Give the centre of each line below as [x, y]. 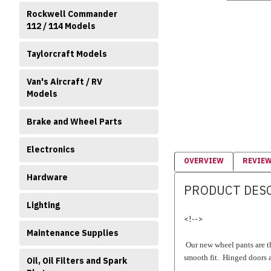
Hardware [47, 177]
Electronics [51, 149]
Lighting [43, 205]
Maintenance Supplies [73, 233]
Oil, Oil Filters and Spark [77, 261]
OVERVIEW [204, 160]
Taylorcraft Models [67, 54]
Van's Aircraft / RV [64, 82]
